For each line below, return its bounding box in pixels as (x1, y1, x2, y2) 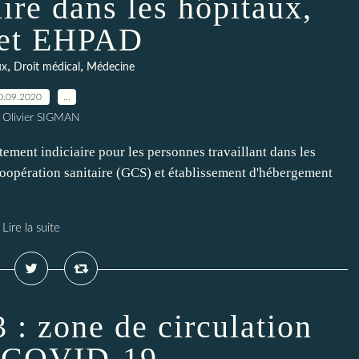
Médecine (86, 62, 135, 73)
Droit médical (13, 62, 80, 73)
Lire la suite (2, 222, 60, 234)
